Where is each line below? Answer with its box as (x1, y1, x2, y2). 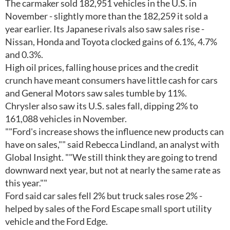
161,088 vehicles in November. (5, 113, 127, 124)
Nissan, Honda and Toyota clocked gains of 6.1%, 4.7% (5, 36, 217, 47)
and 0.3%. (5, 49, 43, 60)
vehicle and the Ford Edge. (5, 216, 108, 227)
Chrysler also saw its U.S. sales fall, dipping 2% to (5, 100, 198, 111)
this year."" (5, 177, 47, 188)
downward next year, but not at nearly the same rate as (5, 164, 221, 176)
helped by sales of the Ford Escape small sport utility (5, 203, 212, 214)
